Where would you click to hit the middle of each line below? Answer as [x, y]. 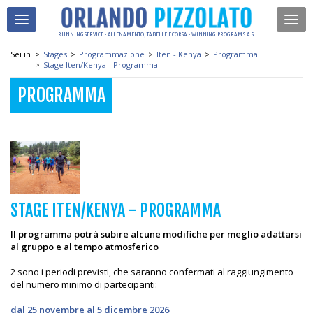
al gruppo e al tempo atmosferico [85, 247]
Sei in [21, 54]
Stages [55, 54]
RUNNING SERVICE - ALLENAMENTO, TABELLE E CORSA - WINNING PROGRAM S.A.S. [156, 34]
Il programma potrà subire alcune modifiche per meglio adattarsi [156, 234]
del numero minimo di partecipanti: [84, 285]
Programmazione [112, 54]
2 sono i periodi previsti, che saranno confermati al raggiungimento [152, 272]
